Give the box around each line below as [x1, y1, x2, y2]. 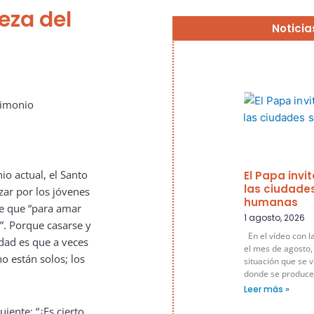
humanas [244, 195, 298, 210]
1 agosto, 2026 [244, 212, 305, 224]
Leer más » [244, 283, 289, 296]
